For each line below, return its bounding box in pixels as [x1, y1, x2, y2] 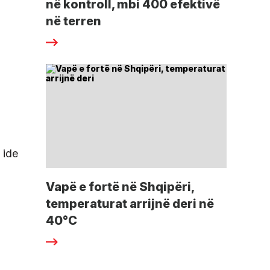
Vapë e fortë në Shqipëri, [46, 180, 194, 195]
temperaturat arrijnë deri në [46, 196, 214, 212]
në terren [46, 14, 101, 29]
